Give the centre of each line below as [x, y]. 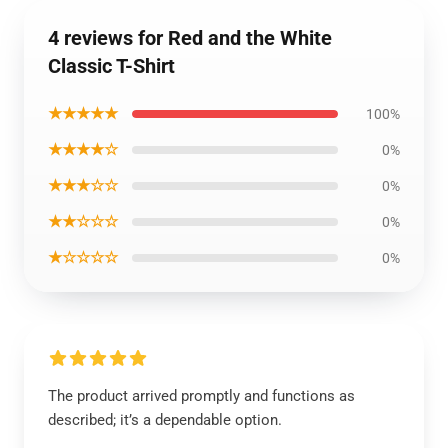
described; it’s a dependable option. [165, 420]
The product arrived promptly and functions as [201, 396]
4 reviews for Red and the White [190, 38]
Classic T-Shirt [111, 66]
